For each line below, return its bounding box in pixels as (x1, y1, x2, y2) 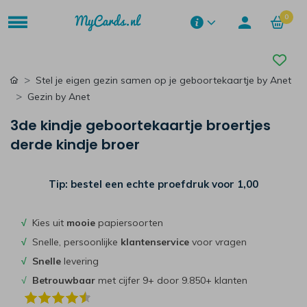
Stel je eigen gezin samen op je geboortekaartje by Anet (36, 74, 291, 86)
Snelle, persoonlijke (27, 236, 121, 248)
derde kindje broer (10, 135, 140, 154)
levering (61, 255, 99, 267)
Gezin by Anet (27, 90, 90, 103)
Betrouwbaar (32, 274, 95, 286)
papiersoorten (98, 217, 163, 229)
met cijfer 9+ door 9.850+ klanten (95, 274, 247, 286)
